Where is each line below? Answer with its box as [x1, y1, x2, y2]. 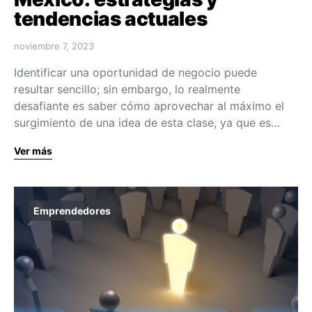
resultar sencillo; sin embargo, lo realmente [14, 81, 240, 96]
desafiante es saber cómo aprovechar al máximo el [14, 98, 284, 113]
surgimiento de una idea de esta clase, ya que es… [14, 115, 280, 130]
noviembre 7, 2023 [14, 40, 94, 52]
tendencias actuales [14, 6, 208, 31]
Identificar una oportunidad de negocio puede [14, 65, 257, 79]
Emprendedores [33, 204, 111, 217]
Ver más [14, 144, 52, 157]
